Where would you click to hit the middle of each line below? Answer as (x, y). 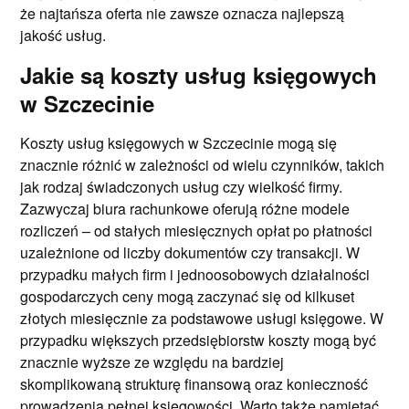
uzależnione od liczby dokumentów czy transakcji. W (190, 252)
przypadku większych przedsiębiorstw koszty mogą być (199, 340)
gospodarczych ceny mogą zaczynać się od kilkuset (188, 296)
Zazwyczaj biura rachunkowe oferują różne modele (185, 208)
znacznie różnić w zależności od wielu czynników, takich (203, 164)
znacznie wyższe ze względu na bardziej (152, 362)
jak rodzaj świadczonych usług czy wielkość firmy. (182, 186)
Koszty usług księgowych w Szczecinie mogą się (179, 142)
